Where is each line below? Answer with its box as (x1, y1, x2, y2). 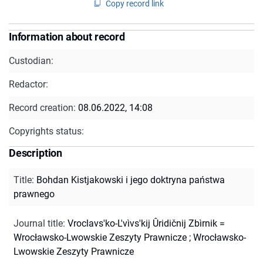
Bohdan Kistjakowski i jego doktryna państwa (36, 174, 225, 186)
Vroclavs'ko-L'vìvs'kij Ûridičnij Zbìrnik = (68, 217, 225, 229)
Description (9, 146, 63, 159)
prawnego (14, 188, 55, 200)
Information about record (9, 30, 125, 43)
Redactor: (9, 78, 48, 90)
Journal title (14, 217, 63, 229)
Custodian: (9, 55, 53, 66)
